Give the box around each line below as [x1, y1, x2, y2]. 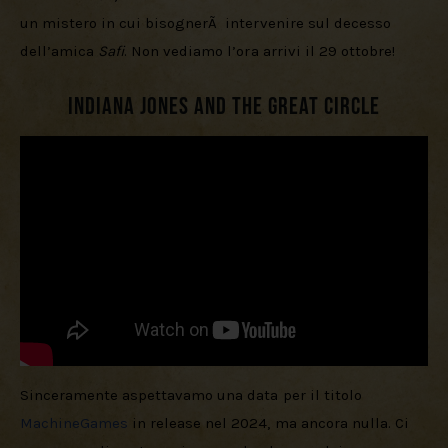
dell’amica [20, 41, 99, 60]
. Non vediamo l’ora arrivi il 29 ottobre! [124, 41, 395, 60]
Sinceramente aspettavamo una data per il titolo [20, 385, 366, 404]
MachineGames [20, 413, 129, 432]
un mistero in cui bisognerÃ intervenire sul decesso [20, 13, 395, 32]
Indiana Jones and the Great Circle [68, 91, 380, 121]
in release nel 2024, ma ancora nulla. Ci [128, 413, 413, 432]
